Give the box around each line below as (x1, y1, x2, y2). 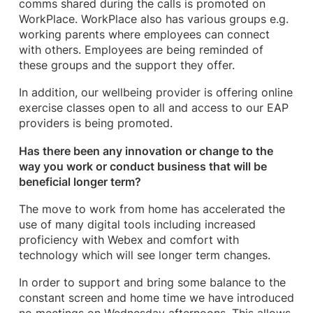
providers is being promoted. (18, 117, 173, 131)
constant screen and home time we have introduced (18, 291, 294, 305)
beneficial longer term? (18, 175, 150, 189)
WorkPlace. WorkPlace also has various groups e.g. (18, 13, 289, 27)
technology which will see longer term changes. (18, 248, 270, 262)
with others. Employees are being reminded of (18, 43, 263, 57)
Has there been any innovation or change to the (18, 144, 273, 158)
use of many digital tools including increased (18, 217, 256, 231)
